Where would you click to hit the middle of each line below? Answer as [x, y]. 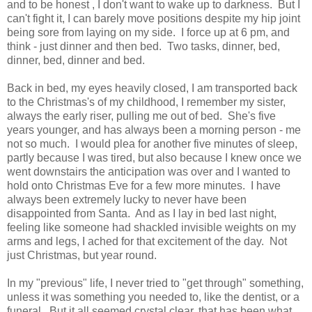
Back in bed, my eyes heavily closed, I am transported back [152, 88]
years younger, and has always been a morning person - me [154, 130]
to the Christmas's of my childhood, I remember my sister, [146, 102]
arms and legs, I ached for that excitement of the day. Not [147, 241]
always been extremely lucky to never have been [127, 199]
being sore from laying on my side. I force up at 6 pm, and [148, 32]
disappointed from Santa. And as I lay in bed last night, [142, 213]
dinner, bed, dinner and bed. [76, 60]
